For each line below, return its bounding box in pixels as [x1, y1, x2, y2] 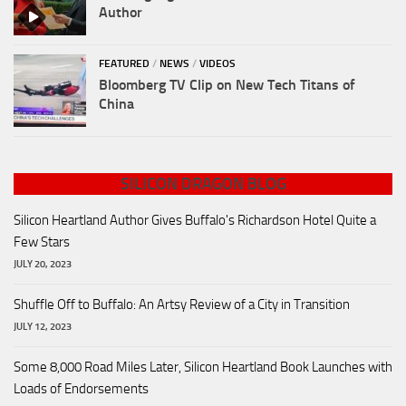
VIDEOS [199, 57, 236, 71]
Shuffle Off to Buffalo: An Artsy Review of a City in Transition [14, 296, 350, 314]
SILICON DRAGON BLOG [120, 174, 286, 195]
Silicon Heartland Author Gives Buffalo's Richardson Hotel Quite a [14, 212, 376, 229]
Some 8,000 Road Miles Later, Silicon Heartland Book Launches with [14, 359, 392, 376]
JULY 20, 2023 [14, 257, 72, 271]
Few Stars [14, 234, 70, 251]
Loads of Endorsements [14, 381, 149, 398]
